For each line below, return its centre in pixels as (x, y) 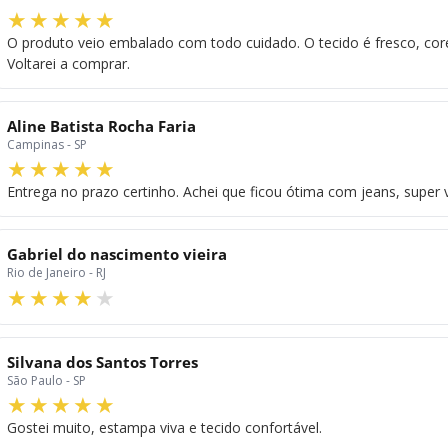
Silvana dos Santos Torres (102, 361)
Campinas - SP (47, 145)
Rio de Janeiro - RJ (56, 273)
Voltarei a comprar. (68, 64)
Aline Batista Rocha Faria (101, 126)
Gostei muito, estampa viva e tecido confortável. (164, 427)
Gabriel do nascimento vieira (117, 254)
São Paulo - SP (46, 380)
